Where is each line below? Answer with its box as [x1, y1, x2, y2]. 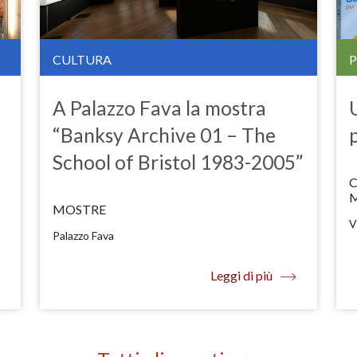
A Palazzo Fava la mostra [53, 96, 266, 120]
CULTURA [53, 51, 112, 67]
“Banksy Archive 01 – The [53, 123, 276, 147]
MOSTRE [53, 201, 106, 217]
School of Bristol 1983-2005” [53, 150, 303, 174]
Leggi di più [210, 267, 273, 283]
